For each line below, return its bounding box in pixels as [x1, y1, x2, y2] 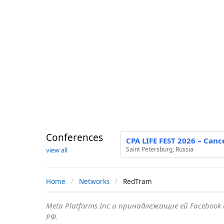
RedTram [123, 177, 152, 186]
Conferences [46, 131, 103, 144]
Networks [79, 177, 109, 186]
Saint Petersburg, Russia [126, 145, 193, 154]
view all [46, 145, 67, 155]
